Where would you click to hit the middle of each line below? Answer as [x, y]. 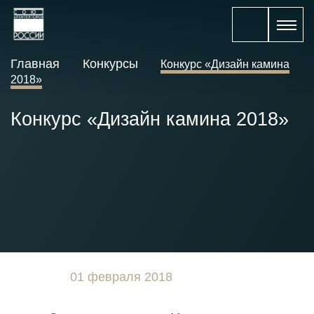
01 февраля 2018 [121, 277]
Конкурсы [110, 64]
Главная [37, 64]
